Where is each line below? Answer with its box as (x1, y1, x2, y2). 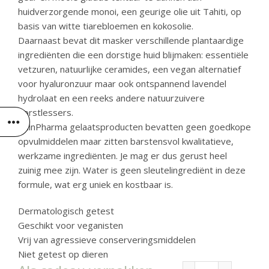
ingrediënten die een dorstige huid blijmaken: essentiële (18, 49, 249, 61)
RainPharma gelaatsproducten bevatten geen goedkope (18, 121, 251, 133)
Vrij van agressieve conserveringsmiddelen (18, 234, 196, 246)
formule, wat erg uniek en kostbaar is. (18, 178, 173, 190)
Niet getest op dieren (18, 248, 108, 260)
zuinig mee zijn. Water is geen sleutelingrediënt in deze (18, 164, 246, 176)
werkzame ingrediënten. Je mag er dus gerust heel (18, 150, 227, 162)
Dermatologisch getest (18, 205, 114, 217)
